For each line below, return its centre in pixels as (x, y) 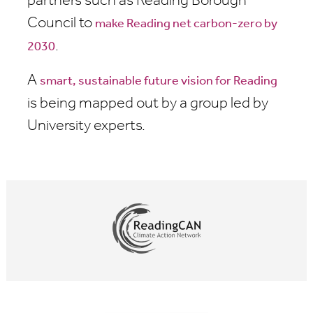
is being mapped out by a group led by (148, 104)
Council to (61, 24)
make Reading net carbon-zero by (186, 24)
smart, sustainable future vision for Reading (159, 82)
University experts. (86, 126)
